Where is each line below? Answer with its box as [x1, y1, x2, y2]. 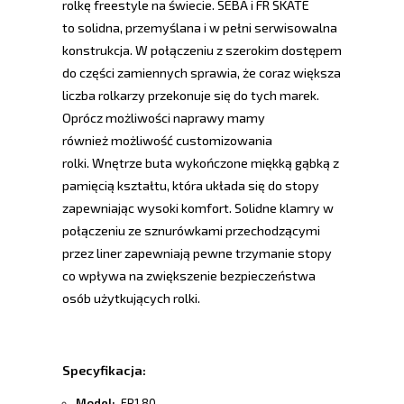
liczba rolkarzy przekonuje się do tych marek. [62, 87, 319, 104]
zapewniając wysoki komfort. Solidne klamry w [62, 200, 334, 216]
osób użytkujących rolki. [62, 290, 200, 307]
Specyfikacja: [62, 363, 146, 379]
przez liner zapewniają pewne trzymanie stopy [62, 245, 332, 262]
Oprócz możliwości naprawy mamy [62, 110, 265, 126]
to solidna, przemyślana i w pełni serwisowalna [62, 20, 337, 36]
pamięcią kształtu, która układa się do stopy [62, 178, 319, 194]
